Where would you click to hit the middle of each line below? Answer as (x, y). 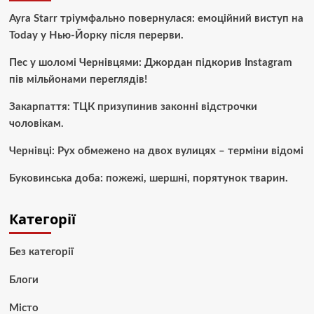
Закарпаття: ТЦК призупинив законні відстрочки (133, 107)
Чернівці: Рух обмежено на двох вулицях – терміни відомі (156, 151)
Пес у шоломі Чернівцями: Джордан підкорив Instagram (150, 63)
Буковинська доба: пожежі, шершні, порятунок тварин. (148, 179)
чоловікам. (36, 124)
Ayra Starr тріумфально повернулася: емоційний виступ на (156, 19)
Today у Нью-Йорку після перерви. (96, 36)
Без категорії (41, 252)
